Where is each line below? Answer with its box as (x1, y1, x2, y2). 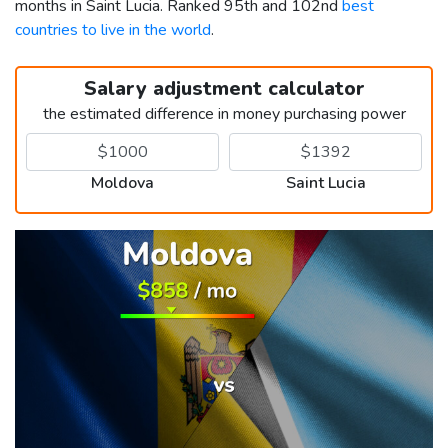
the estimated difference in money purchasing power (42, 102, 406, 125)
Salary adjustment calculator (83, 74, 365, 102)
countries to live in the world (15, 18, 211, 41)
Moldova (91, 171, 154, 194)
